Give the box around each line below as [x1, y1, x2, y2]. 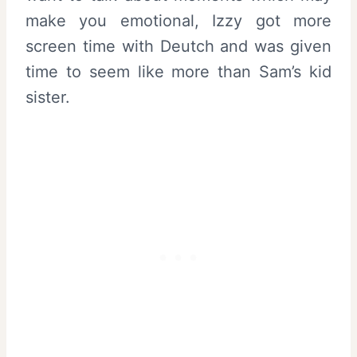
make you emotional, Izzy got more [25, 10, 331, 30]
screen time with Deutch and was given [25, 36, 331, 56]
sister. [25, 87, 70, 107]
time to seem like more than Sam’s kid [25, 61, 331, 81]
